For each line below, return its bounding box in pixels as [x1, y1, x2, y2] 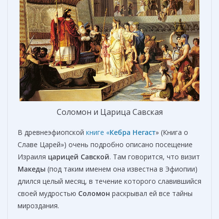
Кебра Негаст [109, 127, 155, 137]
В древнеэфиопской [18, 127, 86, 137]
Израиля [18, 152, 48, 161]
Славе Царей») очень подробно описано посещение [18, 139, 193, 149]
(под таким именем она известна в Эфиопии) [45, 164, 197, 174]
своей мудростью [18, 188, 78, 198]
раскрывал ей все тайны [110, 188, 193, 198]
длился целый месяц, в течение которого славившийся [18, 176, 201, 186]
